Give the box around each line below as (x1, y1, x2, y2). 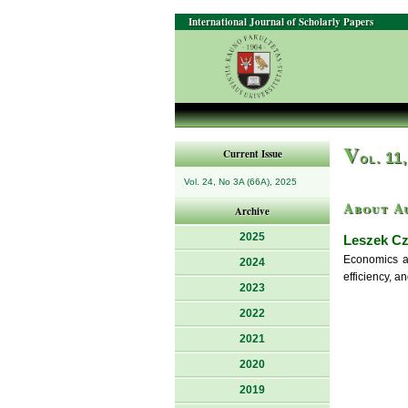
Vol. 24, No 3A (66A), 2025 (184, 177, 297, 187)
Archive (235, 204, 270, 219)
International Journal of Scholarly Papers (189, 15, 373, 29)
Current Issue (222, 147, 282, 161)
